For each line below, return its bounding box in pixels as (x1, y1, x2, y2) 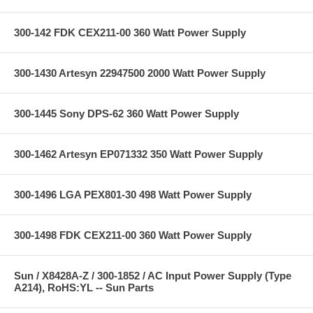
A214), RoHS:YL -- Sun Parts (14, 281, 154, 293)
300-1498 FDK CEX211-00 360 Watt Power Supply (14, 228, 252, 241)
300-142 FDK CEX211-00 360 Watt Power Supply (14, 26, 246, 38)
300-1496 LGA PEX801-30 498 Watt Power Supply (14, 188, 252, 201)
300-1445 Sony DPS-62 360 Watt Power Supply (14, 107, 239, 119)
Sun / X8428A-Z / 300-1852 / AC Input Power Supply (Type (14, 269, 291, 282)
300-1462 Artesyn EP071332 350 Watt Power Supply (14, 147, 263, 160)
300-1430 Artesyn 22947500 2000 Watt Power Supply (14, 66, 265, 79)
